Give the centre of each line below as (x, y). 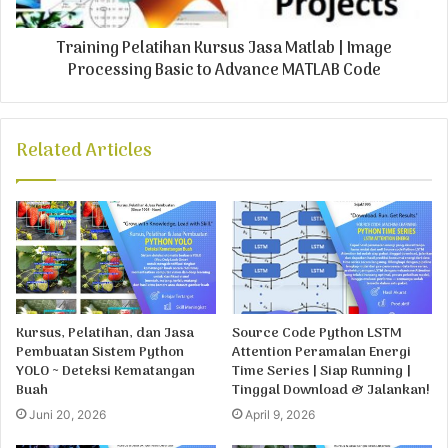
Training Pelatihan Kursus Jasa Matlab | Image (224, 48)
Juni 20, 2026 (67, 414)
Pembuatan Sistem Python (100, 352)
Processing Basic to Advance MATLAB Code (224, 70)
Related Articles (84, 151)
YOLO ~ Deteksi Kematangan (105, 371)
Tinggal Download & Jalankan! (331, 390)
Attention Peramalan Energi (321, 352)
